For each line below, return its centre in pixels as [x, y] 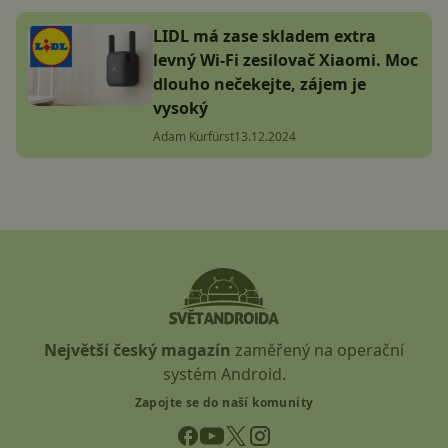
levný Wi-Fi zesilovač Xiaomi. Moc [285, 59]
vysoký [180, 107]
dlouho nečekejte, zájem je [259, 83]
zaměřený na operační [317, 349]
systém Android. [224, 373]
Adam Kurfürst [193, 136]
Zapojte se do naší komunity [224, 402]
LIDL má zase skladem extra [264, 35]
